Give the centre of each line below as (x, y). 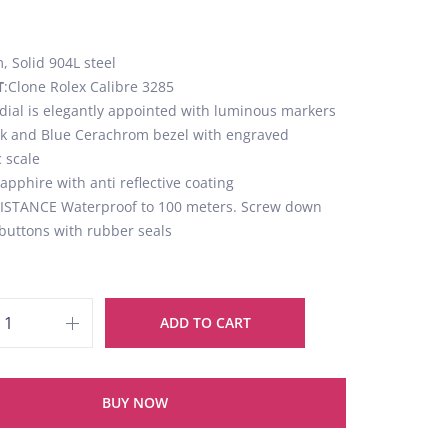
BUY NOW (134, 402)
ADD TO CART (205, 322)
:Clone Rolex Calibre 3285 (89, 86)
